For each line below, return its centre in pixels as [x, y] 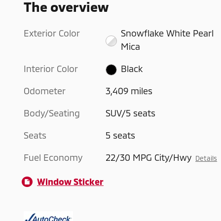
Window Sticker [70, 182]
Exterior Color [52, 33]
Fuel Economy [53, 158]
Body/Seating [52, 113]
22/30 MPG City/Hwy [149, 158]
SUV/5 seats [131, 113]
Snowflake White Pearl [167, 33]
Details [206, 158]
